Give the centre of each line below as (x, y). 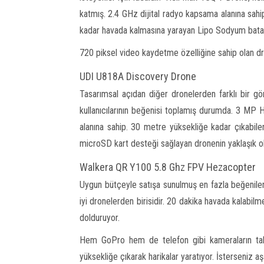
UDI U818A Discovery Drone (138, 76)
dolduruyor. (100, 217)
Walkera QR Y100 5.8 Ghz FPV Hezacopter (168, 167)
